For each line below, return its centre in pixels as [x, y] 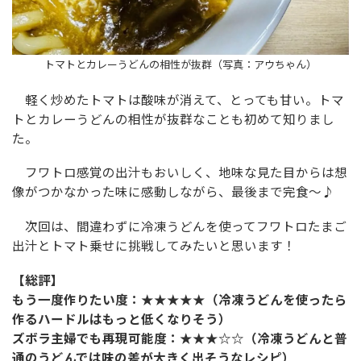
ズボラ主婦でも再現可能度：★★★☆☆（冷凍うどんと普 [180, 337]
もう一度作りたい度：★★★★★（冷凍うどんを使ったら [180, 299]
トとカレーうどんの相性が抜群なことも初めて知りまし [173, 118]
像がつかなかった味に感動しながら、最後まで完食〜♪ [173, 191]
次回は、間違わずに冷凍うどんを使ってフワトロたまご [179, 225]
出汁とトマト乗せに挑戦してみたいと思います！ [154, 245]
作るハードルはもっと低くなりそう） [122, 318]
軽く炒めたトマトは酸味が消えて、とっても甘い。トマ [178, 99]
